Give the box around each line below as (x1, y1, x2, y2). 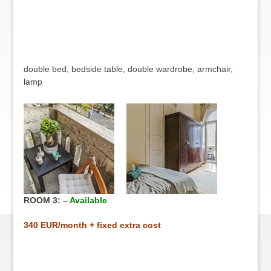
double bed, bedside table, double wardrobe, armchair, (23, 64, 233, 74)
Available (69, 195, 107, 205)
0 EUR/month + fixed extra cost (33, 220, 161, 230)
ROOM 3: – (23, 195, 70, 205)
